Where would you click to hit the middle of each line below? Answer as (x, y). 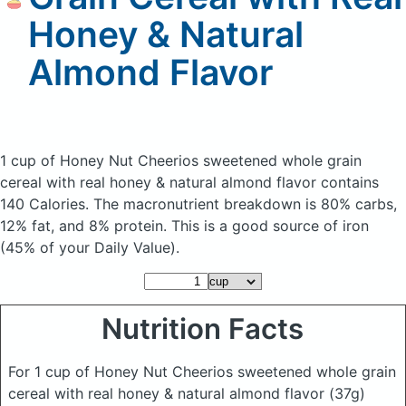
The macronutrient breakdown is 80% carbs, (245, 204)
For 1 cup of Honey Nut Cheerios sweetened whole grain (202, 372)
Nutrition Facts (203, 329)
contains (350, 182)
